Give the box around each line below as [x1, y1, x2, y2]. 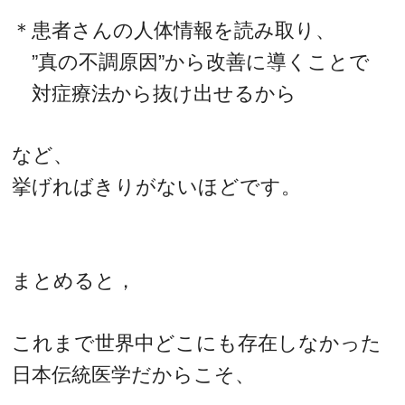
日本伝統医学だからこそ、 [12, 363, 256, 386]
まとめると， [12, 268, 137, 292]
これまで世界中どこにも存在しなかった [12, 331, 382, 354]
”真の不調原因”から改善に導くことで [12, 50, 371, 73]
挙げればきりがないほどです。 [12, 175, 302, 199]
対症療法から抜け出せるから [12, 81, 297, 105]
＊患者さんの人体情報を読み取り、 [12, 18, 336, 42]
